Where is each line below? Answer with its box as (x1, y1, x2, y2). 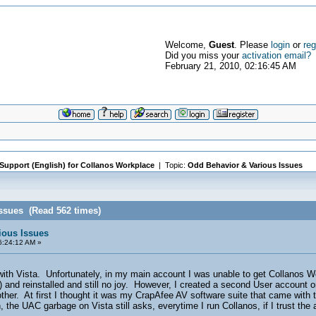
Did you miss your (164, 50, 242, 61)
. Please (233, 39, 271, 50)
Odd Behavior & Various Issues (187, 161, 303, 169)
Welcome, (164, 39, 209, 50)
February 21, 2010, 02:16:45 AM (164, 61, 296, 71)
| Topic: (154, 161, 188, 169)
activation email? (241, 50, 311, 61)
